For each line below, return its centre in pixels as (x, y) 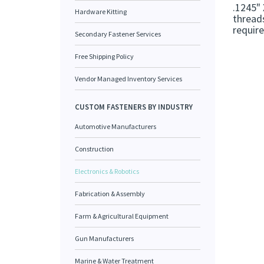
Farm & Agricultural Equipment (122, 216)
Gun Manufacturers (104, 238)
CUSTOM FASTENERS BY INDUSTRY (134, 107)
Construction (94, 149)
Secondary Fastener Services (118, 34)
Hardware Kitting (101, 11)
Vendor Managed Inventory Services (128, 79)
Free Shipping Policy (104, 56)
